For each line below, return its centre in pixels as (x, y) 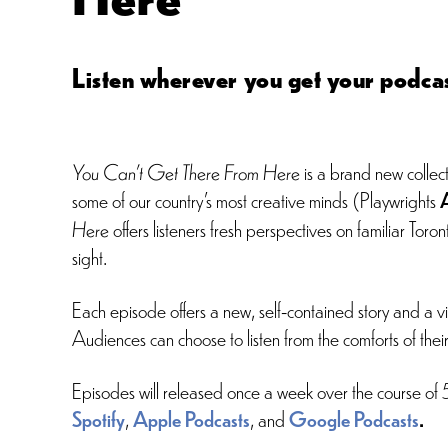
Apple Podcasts (191, 419)
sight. (89, 256)
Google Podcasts (354, 419)
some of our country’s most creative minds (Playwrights (256, 199)
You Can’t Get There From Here (186, 171)
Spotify (98, 419)
